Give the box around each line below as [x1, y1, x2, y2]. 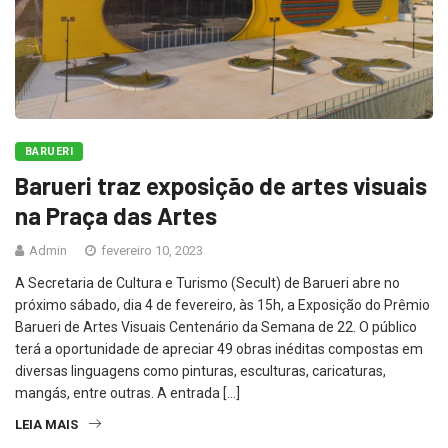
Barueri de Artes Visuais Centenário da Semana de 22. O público [15, 318, 417, 335]
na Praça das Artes [15, 200, 217, 230]
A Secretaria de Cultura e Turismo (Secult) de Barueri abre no [15, 274, 400, 291]
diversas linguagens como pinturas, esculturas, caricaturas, [15, 362, 386, 379]
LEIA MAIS [15, 416, 78, 432]
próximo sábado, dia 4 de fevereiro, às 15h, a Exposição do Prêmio [15, 296, 430, 313]
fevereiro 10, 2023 [98, 242, 203, 258]
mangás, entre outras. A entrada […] [15, 384, 240, 401]
